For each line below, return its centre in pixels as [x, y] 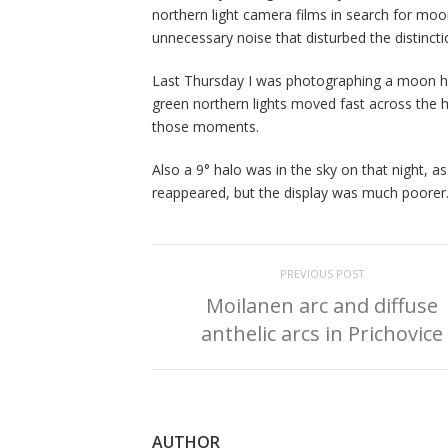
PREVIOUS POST [322, 274]
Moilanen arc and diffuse [322, 306]
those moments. [205, 127]
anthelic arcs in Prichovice [322, 334]
